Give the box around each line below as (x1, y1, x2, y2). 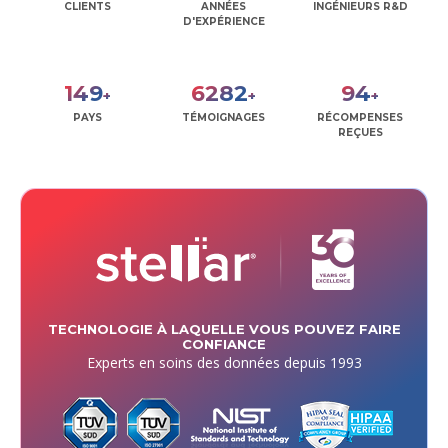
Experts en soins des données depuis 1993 (86, 352, 362, 372)
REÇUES (337, 125, 383, 139)
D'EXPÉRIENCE (182, 14, 265, 28)
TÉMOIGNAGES (182, 110, 266, 124)
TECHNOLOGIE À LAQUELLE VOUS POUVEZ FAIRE (47, 320, 401, 337)
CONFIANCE (182, 335, 266, 352)
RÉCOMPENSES (317, 110, 404, 124)
